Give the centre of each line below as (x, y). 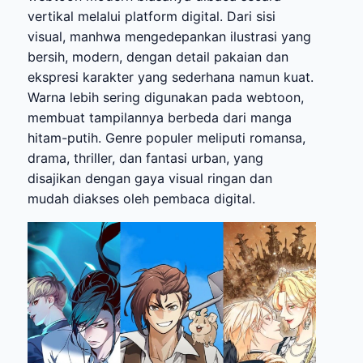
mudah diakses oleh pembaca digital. (141, 198)
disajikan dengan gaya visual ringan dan (150, 178)
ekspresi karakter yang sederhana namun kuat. (171, 77)
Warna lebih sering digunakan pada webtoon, (166, 97)
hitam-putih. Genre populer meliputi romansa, (167, 137)
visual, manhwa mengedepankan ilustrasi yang (169, 36)
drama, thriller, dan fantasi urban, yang (145, 158)
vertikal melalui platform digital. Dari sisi (152, 16)
